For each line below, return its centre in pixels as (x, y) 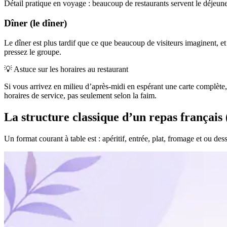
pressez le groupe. (33, 52)
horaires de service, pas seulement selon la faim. (80, 95)
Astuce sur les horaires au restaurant (71, 69)
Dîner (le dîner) (35, 23)
